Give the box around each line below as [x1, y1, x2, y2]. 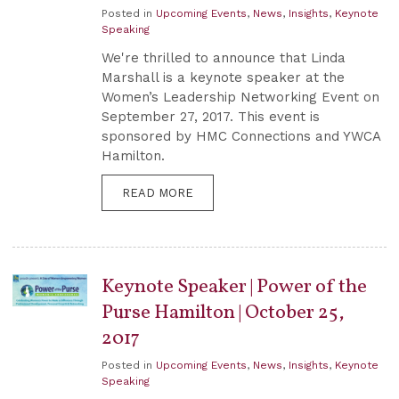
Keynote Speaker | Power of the [102, 273, 367, 302]
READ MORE [122, 186, 193, 200]
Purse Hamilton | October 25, [102, 299, 345, 328]
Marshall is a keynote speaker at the [102, 69, 345, 86]
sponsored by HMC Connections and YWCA [102, 128, 380, 145]
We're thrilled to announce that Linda [102, 50, 346, 67]
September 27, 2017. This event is [102, 109, 320, 126]
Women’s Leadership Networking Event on [102, 89, 379, 106]
